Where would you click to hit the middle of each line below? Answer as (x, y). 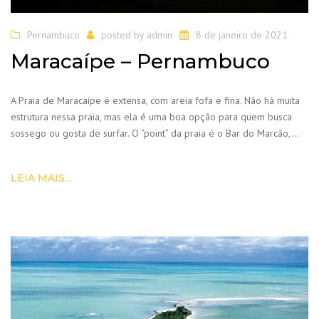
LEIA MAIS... (41, 178)
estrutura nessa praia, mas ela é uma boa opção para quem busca (151, 117)
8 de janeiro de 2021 (242, 35)
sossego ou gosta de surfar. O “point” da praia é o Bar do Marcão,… (155, 134)
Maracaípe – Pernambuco (140, 62)
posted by (124, 35)
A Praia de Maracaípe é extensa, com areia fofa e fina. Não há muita (155, 101)
